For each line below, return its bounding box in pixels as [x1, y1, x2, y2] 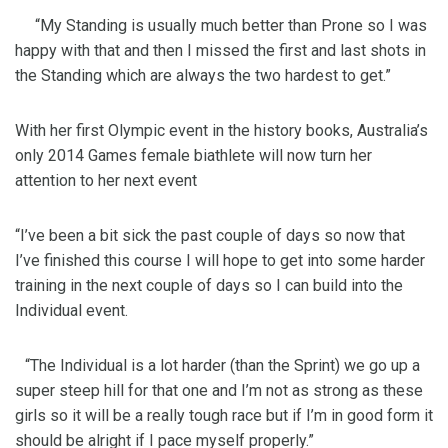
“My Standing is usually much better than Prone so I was [15, 16, 427, 36]
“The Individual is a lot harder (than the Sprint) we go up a [15, 356, 420, 376]
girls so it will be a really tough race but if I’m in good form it [15, 406, 433, 426]
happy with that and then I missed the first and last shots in [15, 41, 426, 61]
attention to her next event [15, 171, 201, 191]
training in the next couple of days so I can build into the [15, 276, 403, 296]
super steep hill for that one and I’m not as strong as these [15, 381, 423, 401]
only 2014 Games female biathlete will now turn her [15, 146, 372, 166]
